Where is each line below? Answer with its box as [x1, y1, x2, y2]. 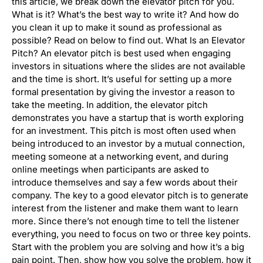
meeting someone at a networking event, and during [12, 151, 228, 163]
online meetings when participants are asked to [12, 164, 209, 176]
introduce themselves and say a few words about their [12, 177, 238, 188]
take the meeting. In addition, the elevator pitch [12, 99, 208, 111]
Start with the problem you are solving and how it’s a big [12, 241, 244, 253]
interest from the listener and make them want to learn [12, 203, 238, 214]
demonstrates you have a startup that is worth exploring [12, 112, 244, 124]
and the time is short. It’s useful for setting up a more [12, 73, 232, 85]
